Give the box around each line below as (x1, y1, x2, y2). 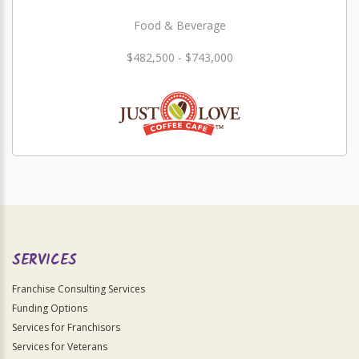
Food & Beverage (133, 18, 226, 33)
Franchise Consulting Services (12, 282, 145, 296)
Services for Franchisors (12, 321, 120, 334)
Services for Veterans (12, 340, 107, 353)
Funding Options (12, 301, 87, 315)
